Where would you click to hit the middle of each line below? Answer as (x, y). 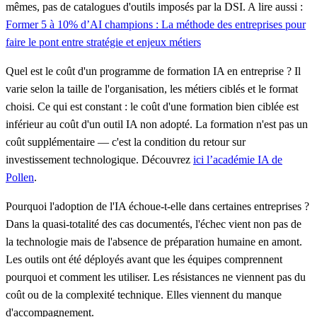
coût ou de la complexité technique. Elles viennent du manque (144, 294)
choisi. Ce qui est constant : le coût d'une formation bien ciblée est (152, 106)
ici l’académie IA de (238, 159)
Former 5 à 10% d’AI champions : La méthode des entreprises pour (156, 24)
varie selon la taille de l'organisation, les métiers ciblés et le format (152, 88)
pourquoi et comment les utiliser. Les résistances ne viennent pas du (156, 277)
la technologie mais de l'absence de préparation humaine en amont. (154, 241)
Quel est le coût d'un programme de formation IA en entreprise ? (149, 71)
